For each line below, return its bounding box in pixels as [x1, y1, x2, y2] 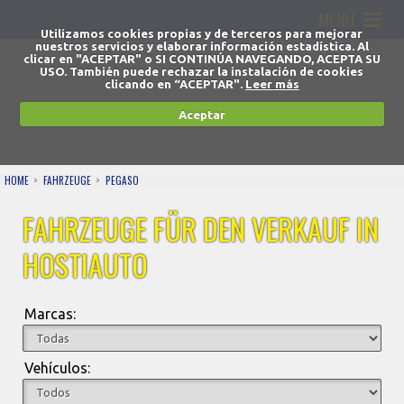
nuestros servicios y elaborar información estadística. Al [34, 40, 369, 52]
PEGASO [106, 173, 139, 188]
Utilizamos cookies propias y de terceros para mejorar [41, 27, 363, 40]
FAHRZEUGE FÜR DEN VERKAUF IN [23, 207, 379, 250]
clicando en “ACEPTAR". [104, 78, 245, 90]
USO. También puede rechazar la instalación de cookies [40, 65, 364, 78]
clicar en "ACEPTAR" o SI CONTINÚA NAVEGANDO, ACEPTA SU [23, 52, 381, 65]
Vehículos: [24, 360, 90, 376]
